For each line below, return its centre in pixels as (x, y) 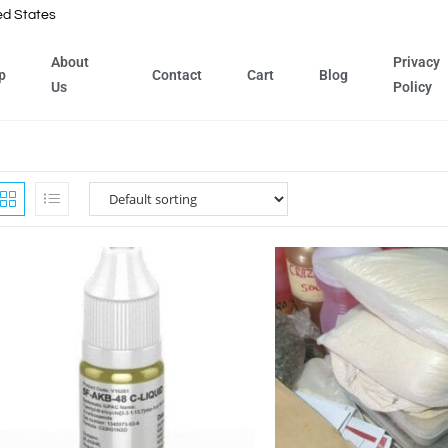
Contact (176, 74)
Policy (412, 87)
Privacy (416, 62)
